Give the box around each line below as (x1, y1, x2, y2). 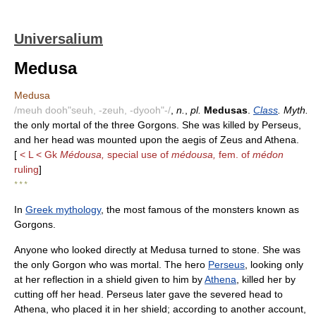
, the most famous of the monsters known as (101, 204, 299, 215)
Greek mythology (25, 204, 101, 215)
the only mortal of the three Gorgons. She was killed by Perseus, (14, 119, 301, 130)
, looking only (245, 259, 303, 270)
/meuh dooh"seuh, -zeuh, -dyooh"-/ (14, 104, 171, 116)
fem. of (216, 149, 253, 160)
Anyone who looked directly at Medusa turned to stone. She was (14, 244, 300, 255)
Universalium (14, 31, 103, 47)
